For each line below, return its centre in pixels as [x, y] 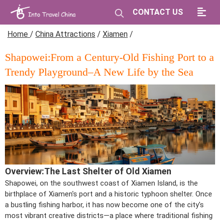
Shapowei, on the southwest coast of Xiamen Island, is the [101, 183]
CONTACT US [158, 12]
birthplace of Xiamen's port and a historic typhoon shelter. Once [109, 194]
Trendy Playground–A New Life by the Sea [99, 72]
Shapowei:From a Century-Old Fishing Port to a [110, 57]
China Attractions [65, 34]
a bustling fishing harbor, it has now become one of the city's [104, 205]
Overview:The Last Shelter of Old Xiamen [88, 171]
